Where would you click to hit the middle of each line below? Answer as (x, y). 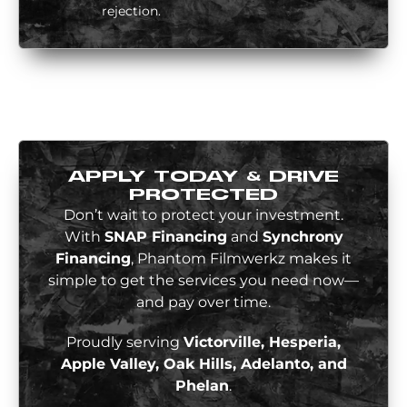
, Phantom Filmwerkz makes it (241, 259)
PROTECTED (203, 195)
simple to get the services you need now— (203, 281)
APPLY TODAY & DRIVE (203, 177)
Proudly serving (125, 342)
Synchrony (303, 237)
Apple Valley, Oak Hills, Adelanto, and (203, 364)
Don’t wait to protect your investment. (203, 215)
